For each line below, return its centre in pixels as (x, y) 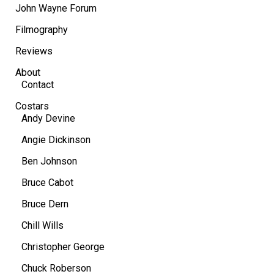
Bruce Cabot (47, 182)
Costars (32, 106)
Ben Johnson (49, 161)
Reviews (34, 51)
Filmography (42, 29)
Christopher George (63, 246)
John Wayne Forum (56, 8)
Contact (38, 84)
